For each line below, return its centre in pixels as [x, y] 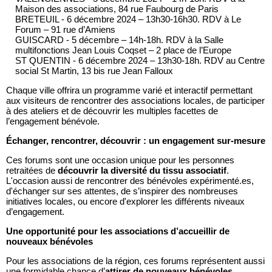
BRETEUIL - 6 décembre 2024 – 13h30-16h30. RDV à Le [128, 19]
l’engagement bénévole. [53, 121]
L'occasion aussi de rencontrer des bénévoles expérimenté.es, [130, 181]
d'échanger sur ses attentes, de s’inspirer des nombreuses [122, 191]
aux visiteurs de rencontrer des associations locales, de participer [135, 101]
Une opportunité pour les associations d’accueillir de [118, 231]
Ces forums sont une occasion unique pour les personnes [120, 160]
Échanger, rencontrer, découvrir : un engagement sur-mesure [136, 141]
